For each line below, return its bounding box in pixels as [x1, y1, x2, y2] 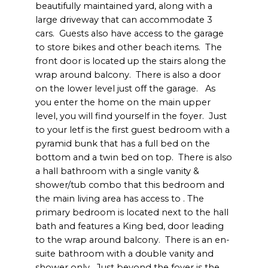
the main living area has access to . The [35, 193, 205, 205]
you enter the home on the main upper [35, 97, 211, 108]
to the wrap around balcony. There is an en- [35, 234, 230, 246]
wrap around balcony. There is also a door [35, 69, 221, 81]
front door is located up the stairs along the [35, 56, 227, 67]
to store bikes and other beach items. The [35, 42, 223, 53]
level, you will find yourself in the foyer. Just [35, 111, 227, 122]
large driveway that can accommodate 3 [35, 14, 213, 26]
